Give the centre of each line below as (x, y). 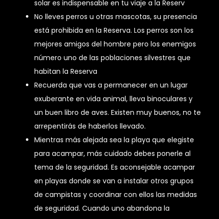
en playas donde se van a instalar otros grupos (114, 181)
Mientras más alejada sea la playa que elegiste (114, 140)
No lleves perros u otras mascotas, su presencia (116, 17)
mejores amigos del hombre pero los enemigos (115, 44)
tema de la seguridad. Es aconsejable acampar (115, 167)
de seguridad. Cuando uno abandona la (102, 208)
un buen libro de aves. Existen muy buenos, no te (118, 113)
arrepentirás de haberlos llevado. (90, 126)
